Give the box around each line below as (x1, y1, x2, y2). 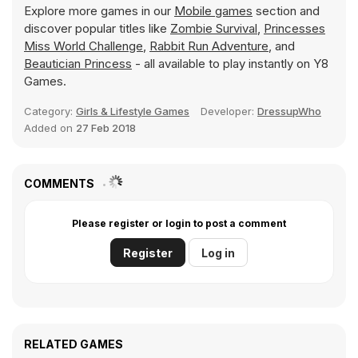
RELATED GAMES (24, 337, 123, 351)
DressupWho (257, 105, 321, 117)
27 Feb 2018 (76, 121, 136, 134)
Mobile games (174, 3, 253, 18)
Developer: (201, 105, 257, 117)
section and (253, 3, 320, 18)
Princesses (264, 21, 325, 36)
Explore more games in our (24, 3, 174, 18)
